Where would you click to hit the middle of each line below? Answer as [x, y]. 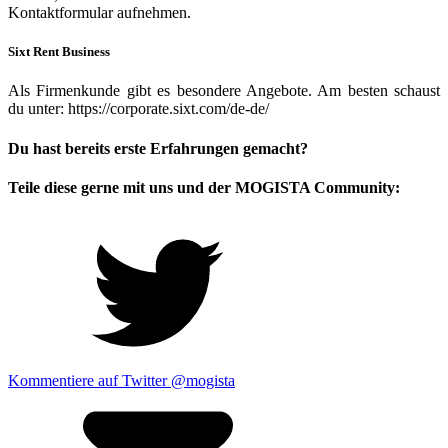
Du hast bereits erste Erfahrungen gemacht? [158, 148]
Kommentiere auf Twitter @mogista [121, 381]
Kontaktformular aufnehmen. [101, 13]
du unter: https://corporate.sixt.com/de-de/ [140, 109]
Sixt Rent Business [59, 52]
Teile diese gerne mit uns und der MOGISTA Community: [204, 187]
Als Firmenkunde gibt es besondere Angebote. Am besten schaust [224, 91]
